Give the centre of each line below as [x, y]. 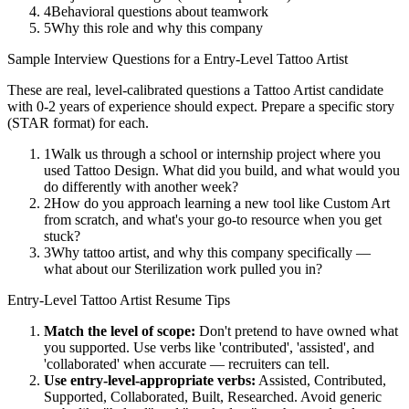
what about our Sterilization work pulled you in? [183, 269]
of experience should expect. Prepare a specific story [242, 107]
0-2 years [63, 107]
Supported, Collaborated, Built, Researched [169, 397]
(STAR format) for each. [78, 123]
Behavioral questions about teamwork [160, 12]
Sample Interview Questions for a [105, 59]
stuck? [62, 236]
